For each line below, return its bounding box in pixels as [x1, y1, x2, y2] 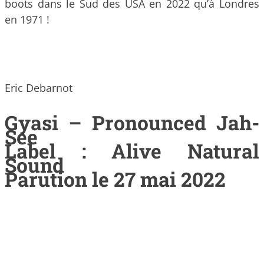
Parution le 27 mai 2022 [5, 166, 226, 193]
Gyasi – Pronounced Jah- [5, 110, 259, 136]
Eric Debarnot [5, 80, 72, 95]
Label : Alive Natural [5, 138, 259, 164]
